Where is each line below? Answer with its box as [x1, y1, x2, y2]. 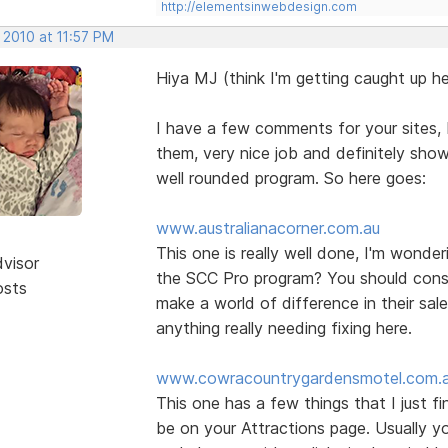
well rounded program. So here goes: [155, 167, 426, 188]
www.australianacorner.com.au [155, 217, 380, 238]
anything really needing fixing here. [155, 317, 412, 338]
